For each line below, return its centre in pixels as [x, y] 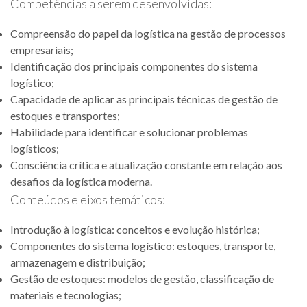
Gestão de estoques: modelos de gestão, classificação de [142, 279]
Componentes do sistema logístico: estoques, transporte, [143, 246]
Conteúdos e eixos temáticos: [88, 199]
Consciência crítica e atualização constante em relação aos [146, 165]
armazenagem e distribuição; [78, 262]
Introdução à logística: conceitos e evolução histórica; [135, 229]
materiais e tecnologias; [66, 295]
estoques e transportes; [65, 115]
